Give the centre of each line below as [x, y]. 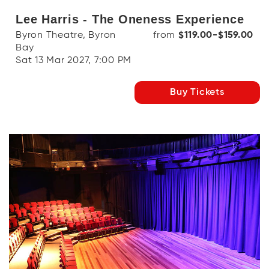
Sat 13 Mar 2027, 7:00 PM [74, 61]
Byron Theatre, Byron [66, 35]
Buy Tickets [197, 92]
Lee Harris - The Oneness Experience [130, 19]
